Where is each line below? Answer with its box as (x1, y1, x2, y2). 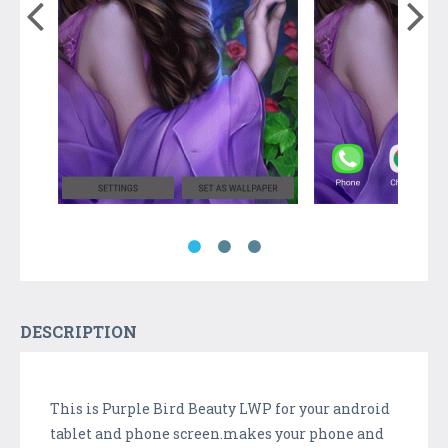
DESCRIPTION (20, 320, 137, 342)
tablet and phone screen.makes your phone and (50, 423, 384, 443)
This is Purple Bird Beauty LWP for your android (50, 398, 390, 418)
